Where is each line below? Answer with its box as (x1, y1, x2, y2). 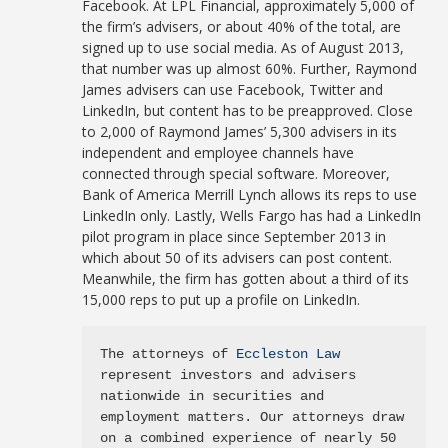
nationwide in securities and (100, 388, 325, 404)
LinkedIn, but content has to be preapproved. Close (82, 101, 414, 120)
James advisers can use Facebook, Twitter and (82, 80, 384, 99)
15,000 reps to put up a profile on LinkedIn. (82, 290, 361, 309)
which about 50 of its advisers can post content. (82, 248, 393, 267)
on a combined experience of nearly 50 (100, 430, 397, 446)
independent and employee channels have (82, 143, 355, 162)
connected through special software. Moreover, (82, 164, 391, 183)
